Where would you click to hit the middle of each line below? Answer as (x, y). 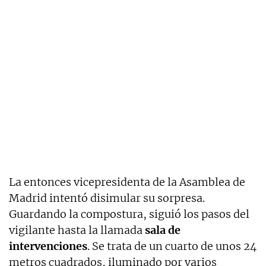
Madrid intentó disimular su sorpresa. (107, 198)
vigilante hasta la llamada (77, 230)
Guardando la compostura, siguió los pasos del (129, 214)
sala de (163, 230)
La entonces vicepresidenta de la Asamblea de (127, 182)
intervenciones (48, 246)
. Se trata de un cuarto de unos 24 (172, 246)
